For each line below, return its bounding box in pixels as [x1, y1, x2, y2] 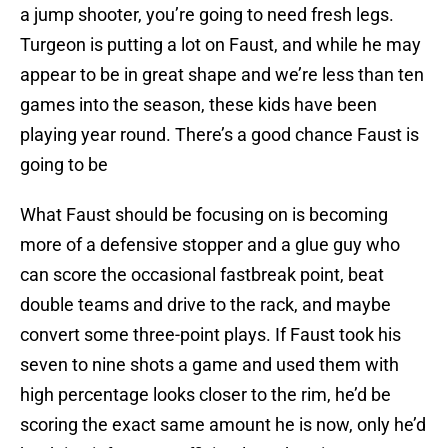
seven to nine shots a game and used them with [20, 354, 399, 376]
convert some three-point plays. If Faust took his [20, 324, 401, 346]
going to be [20, 154, 108, 176]
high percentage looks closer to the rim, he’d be [20, 384, 391, 406]
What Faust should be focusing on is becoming [20, 204, 388, 226]
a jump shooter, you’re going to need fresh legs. [20, 4, 394, 26]
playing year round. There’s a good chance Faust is [20, 124, 419, 146]
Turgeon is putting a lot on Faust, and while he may [20, 34, 421, 56]
